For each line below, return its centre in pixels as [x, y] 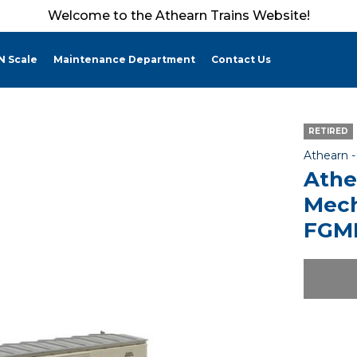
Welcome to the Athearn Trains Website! [178, 16]
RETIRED [328, 131]
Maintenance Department [124, 59]
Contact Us [241, 59]
